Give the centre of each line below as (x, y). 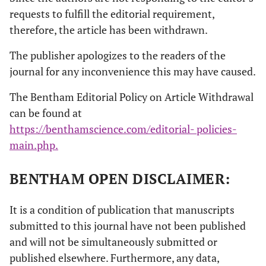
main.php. (34, 145)
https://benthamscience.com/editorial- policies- (123, 129)
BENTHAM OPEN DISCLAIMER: (120, 179)
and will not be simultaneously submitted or (113, 242)
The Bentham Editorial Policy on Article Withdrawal (132, 97)
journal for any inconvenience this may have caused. (133, 71)
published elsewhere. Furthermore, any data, (114, 258)
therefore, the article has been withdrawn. (109, 30)
